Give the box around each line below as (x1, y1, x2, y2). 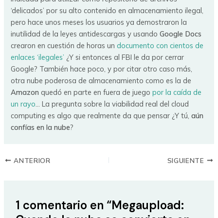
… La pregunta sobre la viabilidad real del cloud (36, 99, 189, 109)
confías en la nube (11, 122, 71, 132)
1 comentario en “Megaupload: (15, 197, 184, 213)
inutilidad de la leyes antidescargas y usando (11, 29, 158, 38)
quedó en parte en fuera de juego (39, 87, 153, 97)
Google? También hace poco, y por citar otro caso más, (11, 64, 193, 73)
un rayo (11, 99, 36, 109)
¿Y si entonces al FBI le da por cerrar (66, 52, 184, 62)
